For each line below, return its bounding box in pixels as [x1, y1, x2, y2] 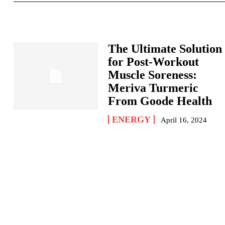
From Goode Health [108, 94, 212, 107]
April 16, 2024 [161, 116, 207, 124]
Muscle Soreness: [108, 68, 197, 81]
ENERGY [112, 115, 151, 125]
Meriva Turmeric [108, 81, 199, 94]
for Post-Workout [108, 55, 199, 68]
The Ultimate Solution [108, 42, 222, 55]
